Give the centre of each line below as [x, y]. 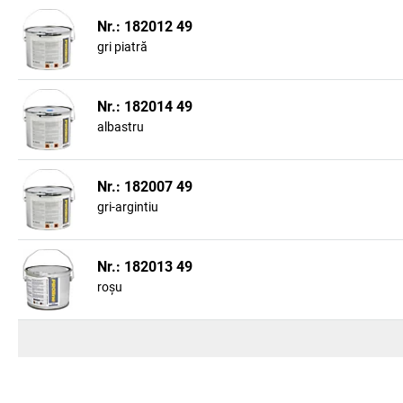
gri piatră [122, 47]
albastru [121, 127]
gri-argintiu [128, 207]
